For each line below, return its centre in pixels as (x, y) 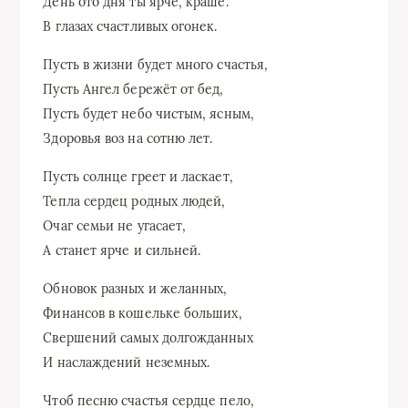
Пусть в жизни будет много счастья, (156, 64)
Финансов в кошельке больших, (143, 313)
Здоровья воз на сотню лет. (128, 138)
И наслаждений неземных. (127, 362)
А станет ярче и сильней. (122, 250)
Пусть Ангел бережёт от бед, (133, 89)
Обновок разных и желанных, (135, 288)
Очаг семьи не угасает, (115, 225)
